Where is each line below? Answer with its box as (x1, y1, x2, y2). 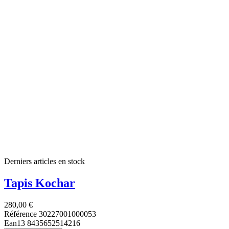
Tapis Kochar (4, 176, 75, 190)
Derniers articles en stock (4, 157, 85, 166)
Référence (4, 209, 39, 218)
